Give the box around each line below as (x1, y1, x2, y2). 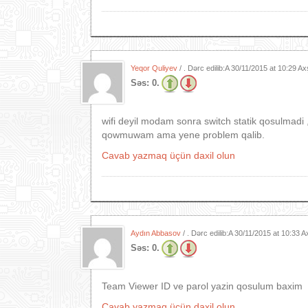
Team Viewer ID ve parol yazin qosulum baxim (102, 280, 302, 291)
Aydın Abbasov (131, 229, 181, 237)
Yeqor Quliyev (131, 64, 177, 72)
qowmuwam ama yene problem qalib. (102, 129, 265, 140)
